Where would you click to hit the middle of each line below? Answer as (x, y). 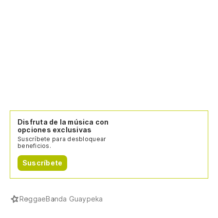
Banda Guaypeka (74, 199)
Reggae (33, 199)
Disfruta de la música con (63, 122)
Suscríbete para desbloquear (62, 139)
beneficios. (34, 145)
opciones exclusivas (55, 129)
